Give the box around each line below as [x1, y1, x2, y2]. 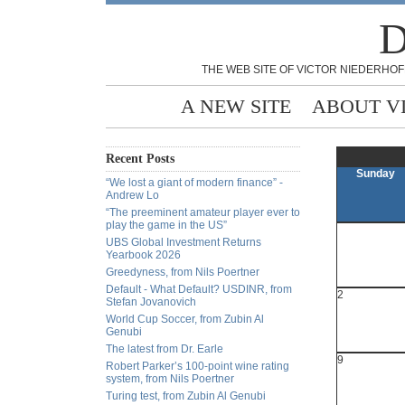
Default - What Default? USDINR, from [106, 283, 292, 296]
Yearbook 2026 [106, 249, 181, 261]
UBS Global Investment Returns [106, 236, 261, 249]
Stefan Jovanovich [106, 296, 196, 308]
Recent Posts [106, 152, 174, 165]
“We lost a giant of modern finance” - [106, 176, 283, 189]
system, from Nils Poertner [106, 372, 234, 385]
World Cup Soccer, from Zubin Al [106, 313, 264, 325]
